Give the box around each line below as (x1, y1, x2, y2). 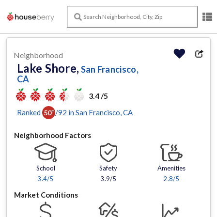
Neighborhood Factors (14, 131, 91, 139)
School (36, 164, 55, 172)
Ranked (17, 108, 41, 117)
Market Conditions (14, 190, 78, 200)
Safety (99, 164, 118, 172)
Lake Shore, (17, 61, 79, 75)
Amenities (157, 164, 186, 172)
